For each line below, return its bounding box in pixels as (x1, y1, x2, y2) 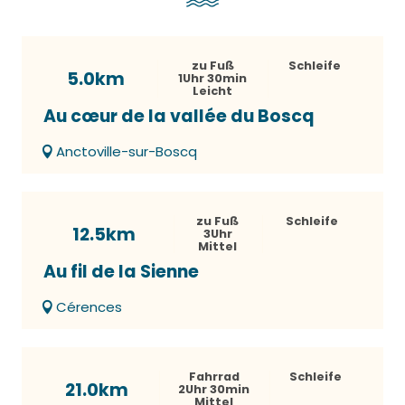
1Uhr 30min (178, 70, 247, 86)
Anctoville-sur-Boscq (56, 141, 197, 161)
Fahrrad (188, 368, 240, 384)
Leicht (193, 82, 232, 99)
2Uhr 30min (178, 381, 250, 397)
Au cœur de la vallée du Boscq (43, 103, 315, 128)
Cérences (56, 297, 122, 316)
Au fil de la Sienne (43, 259, 199, 284)
